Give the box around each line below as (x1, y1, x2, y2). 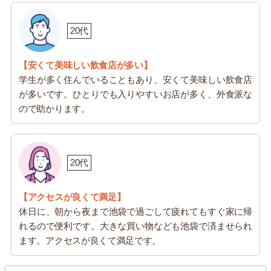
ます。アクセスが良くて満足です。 (19, 235, 162, 246)
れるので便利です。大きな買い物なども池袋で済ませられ (19, 220, 252, 231)
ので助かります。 (19, 103, 90, 114)
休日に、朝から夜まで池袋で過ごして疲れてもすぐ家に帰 (19, 206, 252, 217)
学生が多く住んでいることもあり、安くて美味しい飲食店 (19, 74, 252, 85)
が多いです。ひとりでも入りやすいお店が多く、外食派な (19, 88, 252, 99)
